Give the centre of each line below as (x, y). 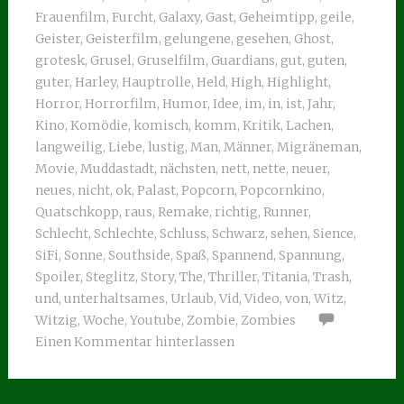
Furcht (132, 17)
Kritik (261, 125)
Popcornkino (280, 190)
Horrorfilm (120, 104)
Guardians (243, 60)
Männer (247, 147)
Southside (139, 255)
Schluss (183, 234)
